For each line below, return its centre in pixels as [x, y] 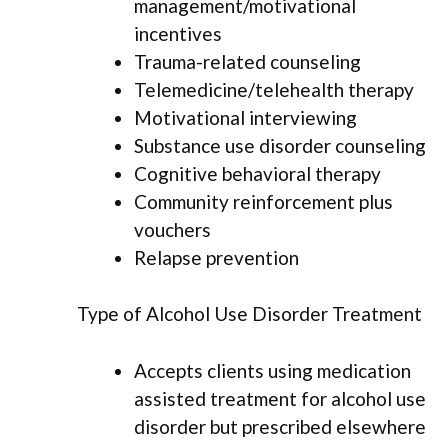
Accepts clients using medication [272, 370]
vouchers [172, 229]
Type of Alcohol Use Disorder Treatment [249, 314]
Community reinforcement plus [263, 201]
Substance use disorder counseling [280, 145]
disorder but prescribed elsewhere [280, 426]
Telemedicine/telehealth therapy [274, 89]
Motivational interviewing [245, 117]
